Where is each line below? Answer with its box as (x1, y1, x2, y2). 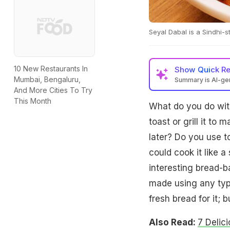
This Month (14, 97, 51, 106)
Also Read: (148, 217, 198, 227)
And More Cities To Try (14, 86, 92, 95)
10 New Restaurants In (14, 64, 88, 73)
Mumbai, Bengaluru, (14, 75, 81, 84)
